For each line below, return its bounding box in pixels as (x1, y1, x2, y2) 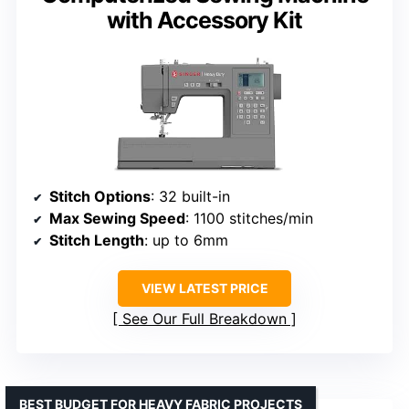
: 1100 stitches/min (185, 208, 313, 227)
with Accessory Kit (107, 5, 302, 34)
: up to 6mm (144, 230, 228, 249)
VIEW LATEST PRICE (141, 279, 268, 296)
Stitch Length (49, 230, 144, 249)
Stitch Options (49, 186, 151, 205)
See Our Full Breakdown (122, 309, 287, 328)
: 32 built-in (151, 186, 230, 205)
